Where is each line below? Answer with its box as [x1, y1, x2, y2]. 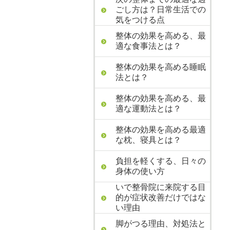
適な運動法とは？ [116, 104, 181, 113]
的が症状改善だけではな [116, 193, 206, 202]
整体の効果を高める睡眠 [116, 63, 206, 71]
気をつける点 [116, 15, 165, 24]
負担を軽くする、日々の [116, 157, 206, 165]
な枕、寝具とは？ [116, 136, 181, 144]
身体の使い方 [116, 167, 165, 176]
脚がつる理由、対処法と [116, 219, 206, 228]
